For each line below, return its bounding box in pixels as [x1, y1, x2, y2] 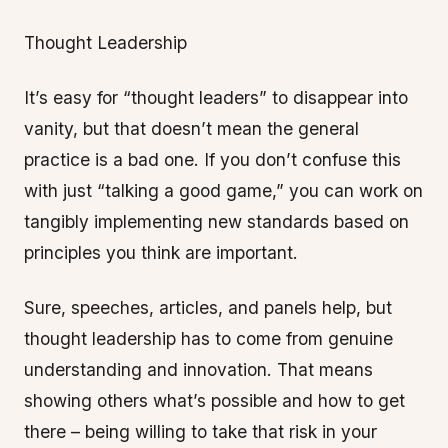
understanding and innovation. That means [24, 359, 373, 380]
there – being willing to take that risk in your [24, 421, 377, 442]
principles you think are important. [24, 242, 298, 263]
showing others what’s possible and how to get [24, 390, 405, 411]
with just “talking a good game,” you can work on [24, 180, 423, 201]
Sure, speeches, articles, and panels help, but [24, 297, 392, 318]
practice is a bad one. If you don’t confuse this [24, 149, 401, 170]
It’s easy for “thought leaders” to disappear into [24, 87, 408, 108]
